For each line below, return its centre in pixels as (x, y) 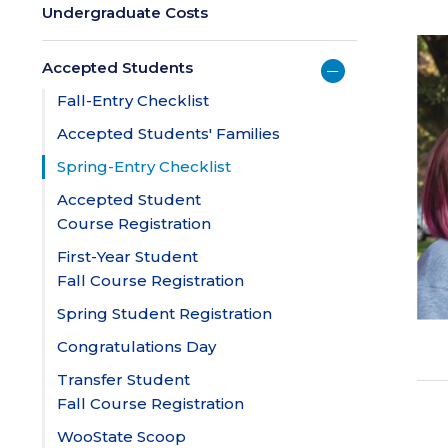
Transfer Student (123, 379)
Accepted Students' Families (168, 133)
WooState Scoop (121, 436)
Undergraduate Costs (125, 12)
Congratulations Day (136, 346)
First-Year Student (127, 256)
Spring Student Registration (164, 313)
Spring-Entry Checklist (144, 166)
